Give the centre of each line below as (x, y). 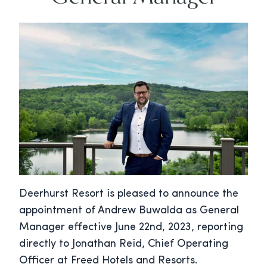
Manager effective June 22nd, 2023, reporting (131, 228)
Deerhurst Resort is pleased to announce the (129, 194)
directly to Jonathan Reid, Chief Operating (124, 244)
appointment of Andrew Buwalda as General (129, 211)
